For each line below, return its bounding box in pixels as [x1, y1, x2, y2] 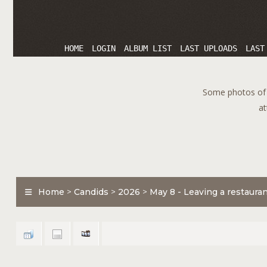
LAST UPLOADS [180, 44, 237, 53]
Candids [74, 187, 108, 197]
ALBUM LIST [124, 44, 172, 53]
